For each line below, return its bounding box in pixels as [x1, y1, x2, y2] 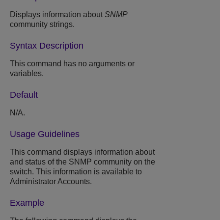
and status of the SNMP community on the [10, 158, 155, 166]
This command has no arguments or [10, 59, 135, 68]
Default [10, 90, 38, 100]
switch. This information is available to [10, 167, 142, 176]
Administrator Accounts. [10, 177, 92, 186]
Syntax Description [10, 41, 83, 51]
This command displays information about [10, 148, 155, 157]
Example [10, 198, 44, 208]
